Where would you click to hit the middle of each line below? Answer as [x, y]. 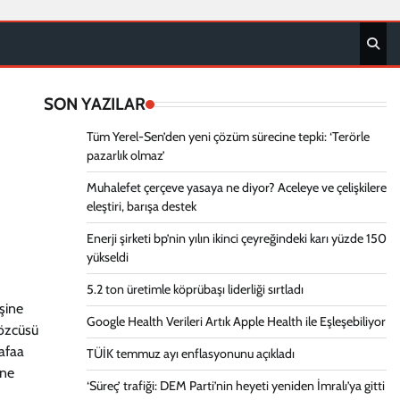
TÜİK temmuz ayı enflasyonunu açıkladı [190, 354]
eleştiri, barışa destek [141, 206]
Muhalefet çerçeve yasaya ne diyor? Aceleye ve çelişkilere [236, 187]
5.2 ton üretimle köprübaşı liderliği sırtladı [195, 289]
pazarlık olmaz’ [125, 155]
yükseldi [107, 257]
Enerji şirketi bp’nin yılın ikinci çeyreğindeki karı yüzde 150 [236, 238]
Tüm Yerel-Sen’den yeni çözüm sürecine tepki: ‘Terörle [228, 137]
